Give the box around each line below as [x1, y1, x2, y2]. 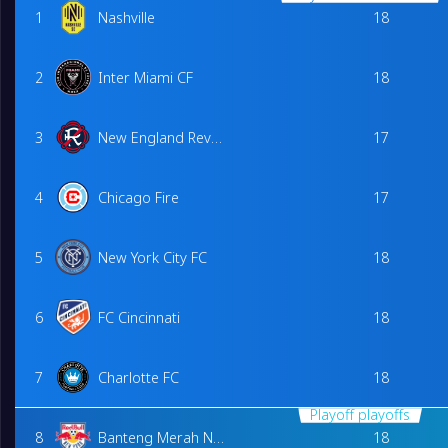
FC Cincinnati [98, 307, 181, 327]
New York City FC [98, 247, 208, 267]
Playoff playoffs [310, 405, 410, 425]
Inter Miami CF [98, 67, 194, 87]
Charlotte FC [98, 367, 180, 387]
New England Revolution [211, 127, 223, 147]
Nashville [98, 7, 156, 27]
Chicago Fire [98, 187, 180, 207]
